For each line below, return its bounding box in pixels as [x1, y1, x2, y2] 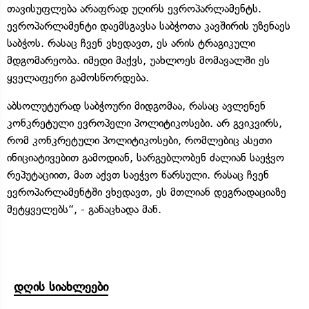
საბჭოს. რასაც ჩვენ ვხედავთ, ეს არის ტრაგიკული [7, 36, 255, 50]
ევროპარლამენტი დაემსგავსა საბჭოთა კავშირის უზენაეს [7, 19, 290, 32]
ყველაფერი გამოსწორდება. [7, 70, 149, 84]
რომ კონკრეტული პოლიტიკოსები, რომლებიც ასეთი [7, 133, 272, 147]
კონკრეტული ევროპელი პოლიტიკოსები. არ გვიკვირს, [7, 116, 282, 130]
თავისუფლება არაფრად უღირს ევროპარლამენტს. [7, 1, 261, 15]
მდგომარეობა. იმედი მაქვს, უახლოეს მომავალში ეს [7, 53, 270, 67]
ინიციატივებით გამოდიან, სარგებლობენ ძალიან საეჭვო [7, 150, 284, 164]
